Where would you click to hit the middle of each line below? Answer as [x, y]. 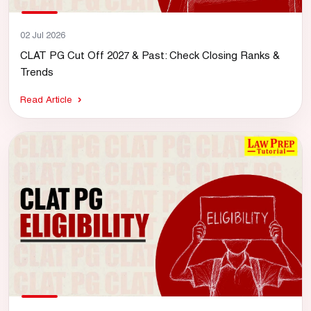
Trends [37, 72]
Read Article [46, 99]
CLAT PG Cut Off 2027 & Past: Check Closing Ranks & [150, 55]
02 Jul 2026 [43, 35]
